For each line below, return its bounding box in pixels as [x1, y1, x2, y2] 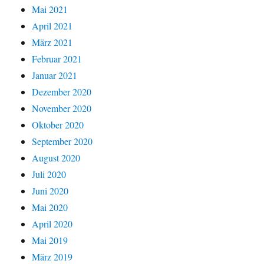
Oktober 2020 [32, 118, 84, 131]
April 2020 [32, 217, 73, 230]
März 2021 [32, 36, 73, 49]
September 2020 [32, 135, 93, 148]
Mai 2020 [32, 201, 68, 214]
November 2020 [32, 102, 92, 115]
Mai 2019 [32, 234, 68, 247]
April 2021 [32, 19, 73, 32]
